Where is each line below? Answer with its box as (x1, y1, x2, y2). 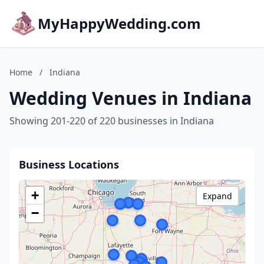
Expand (203, 190, 232, 202)
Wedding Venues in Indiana (9, 86, 252, 110)
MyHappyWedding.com (38, 14, 201, 33)
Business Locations (19, 157, 119, 171)
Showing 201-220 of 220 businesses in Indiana (9, 114, 214, 127)
